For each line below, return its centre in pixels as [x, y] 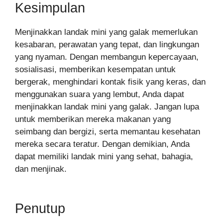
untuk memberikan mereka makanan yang [93, 119]
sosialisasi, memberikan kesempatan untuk [95, 70]
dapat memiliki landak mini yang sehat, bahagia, [104, 157]
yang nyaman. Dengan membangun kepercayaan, [107, 57]
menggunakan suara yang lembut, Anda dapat [100, 95]
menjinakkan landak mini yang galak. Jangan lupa [107, 107]
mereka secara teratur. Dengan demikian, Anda [102, 144]
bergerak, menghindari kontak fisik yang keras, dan [110, 82]
